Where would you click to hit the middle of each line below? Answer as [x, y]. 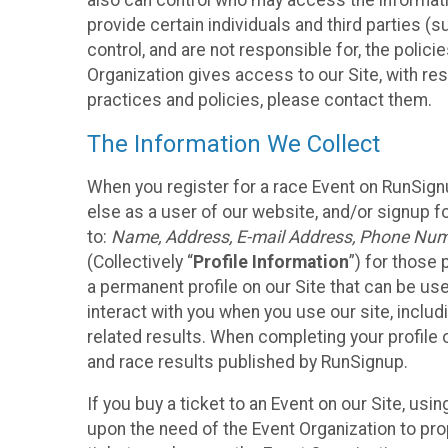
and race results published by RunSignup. [247, 361]
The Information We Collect [233, 143]
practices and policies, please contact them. [259, 100]
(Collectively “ [140, 261]
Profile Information [271, 261]
